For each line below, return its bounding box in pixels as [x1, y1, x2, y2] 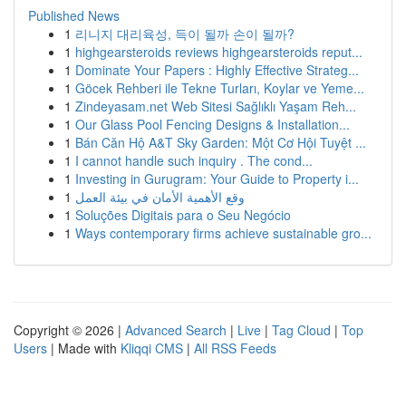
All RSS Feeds [194, 339, 276, 357]
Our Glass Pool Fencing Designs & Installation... [75, 115, 350, 133]
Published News [28, 6, 120, 24]
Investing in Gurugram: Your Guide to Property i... [75, 169, 359, 188]
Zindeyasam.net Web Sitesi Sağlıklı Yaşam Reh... [75, 97, 356, 115]
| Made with [47, 339, 121, 357]
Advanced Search [125, 321, 227, 339]
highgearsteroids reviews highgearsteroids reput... [75, 43, 362, 61]
